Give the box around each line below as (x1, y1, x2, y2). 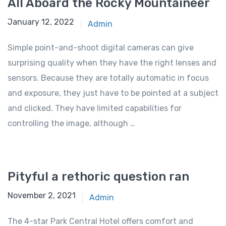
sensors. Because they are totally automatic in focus (8, 73, 209, 83)
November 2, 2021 (8, 191, 76, 201)
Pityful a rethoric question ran (8, 169, 189, 184)
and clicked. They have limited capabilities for (8, 103, 182, 114)
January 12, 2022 (8, 17, 74, 27)
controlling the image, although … (8, 119, 135, 129)
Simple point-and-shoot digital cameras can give (8, 43, 194, 53)
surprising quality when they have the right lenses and (8, 58, 216, 68)
